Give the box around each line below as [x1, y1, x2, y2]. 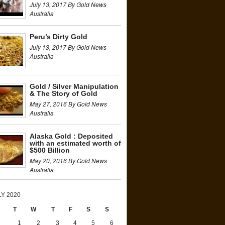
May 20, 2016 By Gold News [30, 156, 107, 165]
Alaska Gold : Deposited [30, 132, 113, 140]
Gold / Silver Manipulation [30, 82, 119, 90]
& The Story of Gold [30, 89, 97, 97]
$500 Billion [30, 146, 70, 154]
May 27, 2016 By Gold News [30, 99, 107, 108]
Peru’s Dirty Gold [30, 33, 87, 41]
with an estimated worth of [30, 139, 121, 147]
